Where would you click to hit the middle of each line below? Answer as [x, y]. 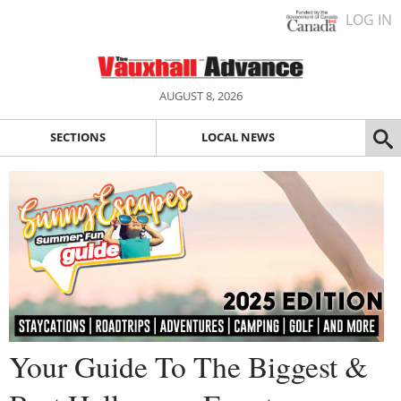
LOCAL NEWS [238, 137]
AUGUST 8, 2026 [200, 96]
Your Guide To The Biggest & [188, 366]
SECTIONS [77, 137]
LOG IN [369, 20]
